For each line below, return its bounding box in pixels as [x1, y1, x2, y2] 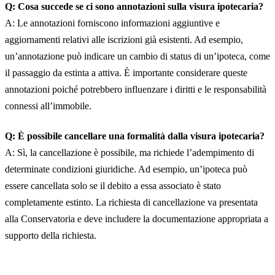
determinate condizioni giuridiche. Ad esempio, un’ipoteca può [5, 164, 247, 174]
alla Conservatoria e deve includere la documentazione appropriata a [5, 214, 268, 224]
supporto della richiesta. [5, 230, 96, 241]
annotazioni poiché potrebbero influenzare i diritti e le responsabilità [5, 84, 266, 95]
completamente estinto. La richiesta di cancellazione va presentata [5, 197, 258, 207]
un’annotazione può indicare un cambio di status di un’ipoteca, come [5, 51, 270, 61]
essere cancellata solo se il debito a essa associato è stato [5, 180, 221, 191]
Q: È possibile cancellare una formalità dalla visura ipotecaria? [5, 131, 265, 141]
